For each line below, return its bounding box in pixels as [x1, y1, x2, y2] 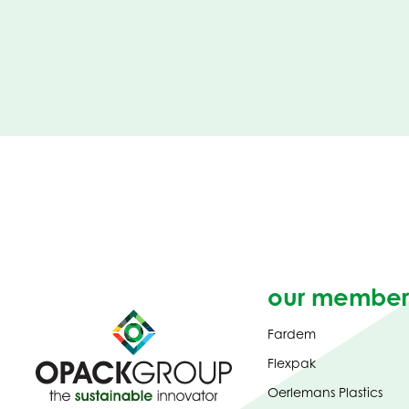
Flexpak [267, 355, 316, 372]
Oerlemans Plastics [267, 384, 383, 401]
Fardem [267, 326, 316, 342]
